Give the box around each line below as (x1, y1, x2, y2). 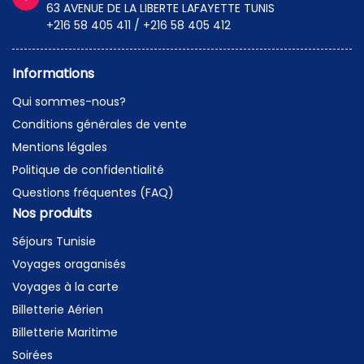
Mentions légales (12, 139, 107, 156)
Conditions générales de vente (12, 116, 187, 133)
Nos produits (12, 204, 92, 223)
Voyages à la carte (12, 279, 119, 296)
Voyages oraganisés (12, 256, 126, 273)
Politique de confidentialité (12, 162, 164, 179)
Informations (12, 64, 94, 84)
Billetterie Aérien (12, 301, 103, 318)
